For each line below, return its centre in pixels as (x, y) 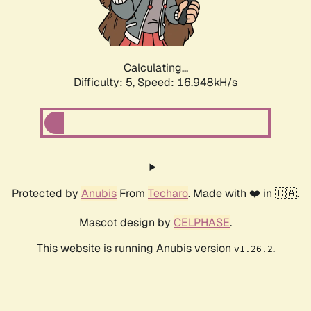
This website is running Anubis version (135, 249)
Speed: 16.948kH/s (187, 83)
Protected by (47, 194)
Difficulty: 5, (106, 83)
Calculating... (155, 68)
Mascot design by (126, 223)
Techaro (168, 194)
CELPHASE (202, 223)
